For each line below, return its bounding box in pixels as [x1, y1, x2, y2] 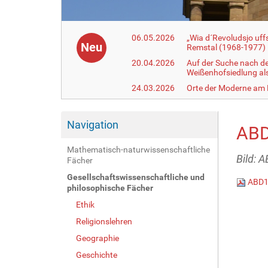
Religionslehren [76, 216, 132, 226]
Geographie [76, 233, 119, 243]
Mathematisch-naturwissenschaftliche [67, 144, 210, 154]
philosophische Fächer [67, 182, 153, 193]
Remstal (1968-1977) [187, 42, 266, 52]
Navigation [67, 118, 118, 131]
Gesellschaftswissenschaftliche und [67, 172, 205, 182]
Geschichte [76, 249, 117, 260]
